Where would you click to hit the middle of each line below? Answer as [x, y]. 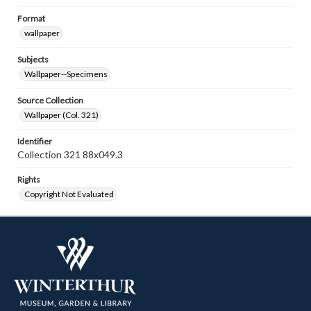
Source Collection [50, 100]
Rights [29, 179]
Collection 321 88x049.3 [70, 154]
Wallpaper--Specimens [66, 74]
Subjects [33, 59]
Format [31, 18]
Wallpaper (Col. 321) [61, 115]
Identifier [35, 141]
